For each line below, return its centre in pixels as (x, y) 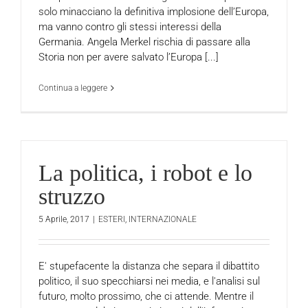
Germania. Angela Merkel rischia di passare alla (144, 42)
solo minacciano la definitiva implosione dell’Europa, (154, 11)
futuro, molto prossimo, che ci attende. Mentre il (146, 296)
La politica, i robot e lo (145, 173)
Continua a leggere (73, 88)
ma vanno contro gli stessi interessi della (130, 26)
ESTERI (112, 219)
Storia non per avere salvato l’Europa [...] (129, 57)
